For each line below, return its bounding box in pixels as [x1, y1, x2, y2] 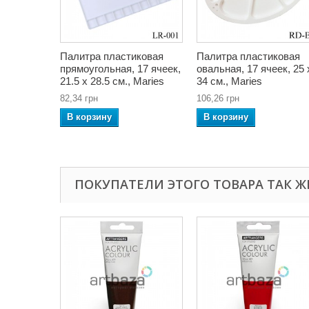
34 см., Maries [197, 74, 262, 87]
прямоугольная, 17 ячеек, [60, 62, 181, 74]
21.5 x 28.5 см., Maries [60, 74, 164, 87]
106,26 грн [197, 92, 239, 103]
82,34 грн [60, 92, 98, 103]
